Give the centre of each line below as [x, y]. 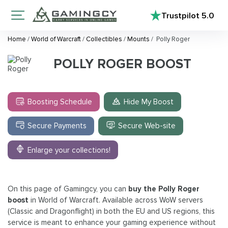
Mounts [138, 39]
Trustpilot [181, 15]
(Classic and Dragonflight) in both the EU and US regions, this [111, 211]
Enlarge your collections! [69, 150]
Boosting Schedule [60, 102]
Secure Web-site [147, 126]
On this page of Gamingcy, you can [68, 189]
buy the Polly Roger [164, 189]
